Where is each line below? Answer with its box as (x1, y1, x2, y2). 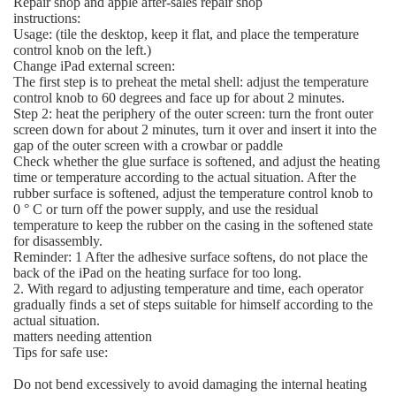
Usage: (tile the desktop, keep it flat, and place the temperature (12, 27, 359, 42)
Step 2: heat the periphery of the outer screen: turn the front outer (12, 106, 373, 122)
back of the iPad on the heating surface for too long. (12, 265, 301, 281)
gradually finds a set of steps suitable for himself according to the (12, 297, 373, 313)
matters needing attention (12, 329, 152, 345)
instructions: (12, 11, 80, 27)
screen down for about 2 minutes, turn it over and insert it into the (12, 122, 377, 138)
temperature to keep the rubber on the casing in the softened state (12, 217, 373, 233)
